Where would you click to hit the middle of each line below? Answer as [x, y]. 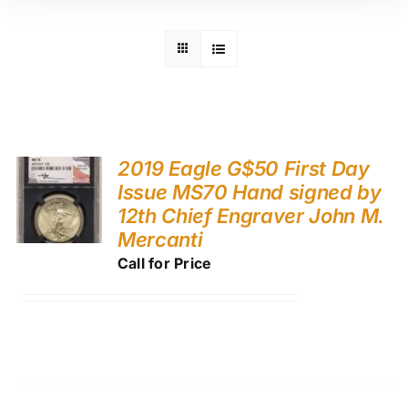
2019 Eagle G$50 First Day [243, 168]
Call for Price [164, 263]
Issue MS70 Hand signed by [249, 192]
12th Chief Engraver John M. [251, 215]
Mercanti [160, 239]
